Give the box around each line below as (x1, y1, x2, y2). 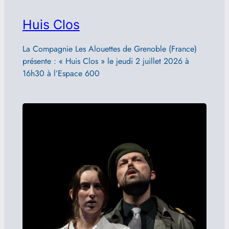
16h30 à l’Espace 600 (22, 67, 100, 79)
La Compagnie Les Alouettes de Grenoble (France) (22, 42, 197, 55)
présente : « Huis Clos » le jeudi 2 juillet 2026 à (22, 55, 189, 67)
